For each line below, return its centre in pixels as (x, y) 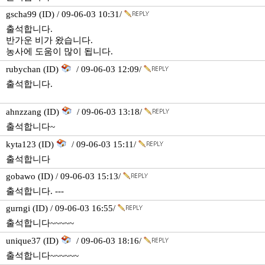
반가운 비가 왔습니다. (49, 40)
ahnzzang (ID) (34, 112)
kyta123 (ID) (31, 144)
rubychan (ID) (33, 69)
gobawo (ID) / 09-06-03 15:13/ (64, 176)
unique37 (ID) (33, 241)
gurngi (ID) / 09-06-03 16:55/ (62, 208)
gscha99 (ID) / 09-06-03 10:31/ (65, 14)
